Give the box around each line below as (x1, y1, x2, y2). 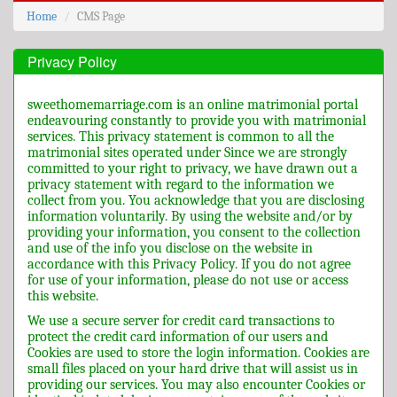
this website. (27, 288, 98, 305)
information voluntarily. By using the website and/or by (27, 208, 353, 225)
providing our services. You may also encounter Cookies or (27, 377, 365, 393)
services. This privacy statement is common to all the (27, 128, 334, 145)
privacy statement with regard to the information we (27, 176, 334, 193)
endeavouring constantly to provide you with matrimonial (27, 113, 366, 129)
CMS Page (77, 9, 125, 25)
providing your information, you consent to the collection (27, 224, 361, 241)
